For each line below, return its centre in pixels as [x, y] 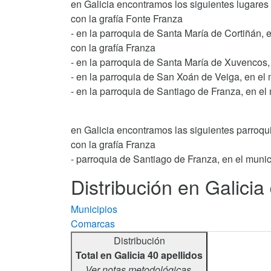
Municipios [94, 209]
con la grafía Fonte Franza [127, 18]
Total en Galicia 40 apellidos [139, 255]
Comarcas [93, 223]
